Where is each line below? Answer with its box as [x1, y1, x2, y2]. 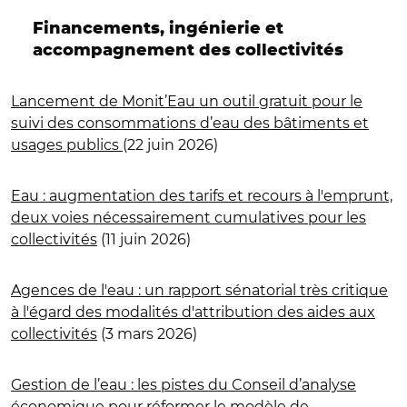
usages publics [11, 135, 123, 154]
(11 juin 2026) [97, 230, 191, 248]
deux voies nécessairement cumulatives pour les [11, 208, 366, 226]
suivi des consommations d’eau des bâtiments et [11, 114, 369, 132]
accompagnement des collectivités [33, 42, 343, 59]
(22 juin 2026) [123, 135, 218, 154]
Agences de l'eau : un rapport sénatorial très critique [11, 281, 388, 299]
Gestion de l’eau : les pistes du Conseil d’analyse [11, 375, 356, 393]
